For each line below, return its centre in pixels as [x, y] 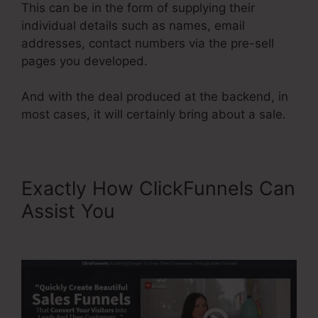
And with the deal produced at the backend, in [155, 97]
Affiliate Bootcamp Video [133, 234]
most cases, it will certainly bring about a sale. [154, 115]
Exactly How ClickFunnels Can [158, 189]
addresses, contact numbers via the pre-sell [148, 43]
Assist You [71, 212]
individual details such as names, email [133, 25]
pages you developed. [84, 61]
